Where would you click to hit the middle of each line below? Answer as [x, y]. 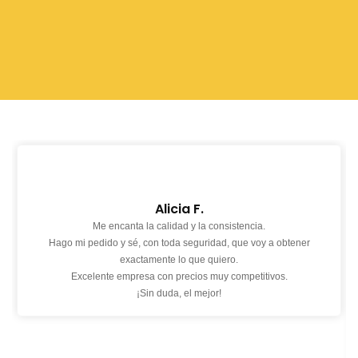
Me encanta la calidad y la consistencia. [179, 227]
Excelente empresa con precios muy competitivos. [179, 277]
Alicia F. [179, 209]
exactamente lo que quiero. [179, 260]
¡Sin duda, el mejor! [179, 294]
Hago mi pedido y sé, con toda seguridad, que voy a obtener [179, 243]
